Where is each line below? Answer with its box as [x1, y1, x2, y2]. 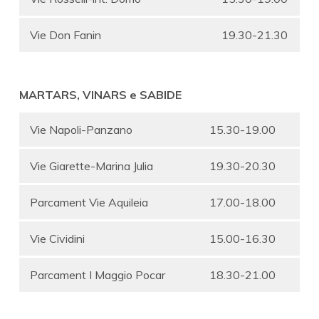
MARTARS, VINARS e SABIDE [19, 87, 182, 102]
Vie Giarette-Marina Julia [30, 158, 153, 173]
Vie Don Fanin [30, 27, 101, 42]
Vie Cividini [30, 231, 85, 246]
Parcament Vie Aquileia [30, 194, 148, 209]
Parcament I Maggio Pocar [30, 267, 165, 282]
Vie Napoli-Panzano [30, 122, 132, 137]
